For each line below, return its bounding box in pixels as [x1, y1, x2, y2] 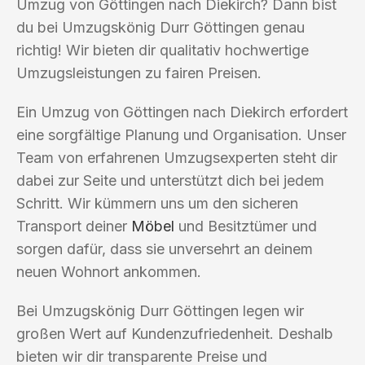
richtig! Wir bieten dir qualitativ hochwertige [16, 41, 309, 59]
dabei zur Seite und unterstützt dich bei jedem [16, 171, 324, 189]
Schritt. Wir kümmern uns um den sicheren [16, 194, 298, 212]
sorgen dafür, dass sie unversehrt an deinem [16, 240, 313, 257]
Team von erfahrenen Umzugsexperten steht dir [16, 148, 337, 166]
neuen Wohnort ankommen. [16, 262, 201, 280]
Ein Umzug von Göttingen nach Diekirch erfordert [16, 103, 348, 121]
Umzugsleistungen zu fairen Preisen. [16, 64, 262, 81]
